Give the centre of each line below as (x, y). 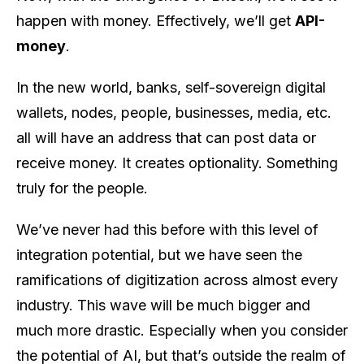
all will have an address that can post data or (166, 138)
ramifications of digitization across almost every (177, 280)
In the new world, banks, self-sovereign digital (171, 88)
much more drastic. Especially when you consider (182, 331)
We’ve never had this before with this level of (167, 230)
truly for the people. (82, 188)
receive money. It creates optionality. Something (177, 163)
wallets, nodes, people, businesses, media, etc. (174, 113)
